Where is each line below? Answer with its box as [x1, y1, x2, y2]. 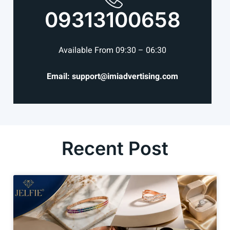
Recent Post [62, 137, 168, 160]
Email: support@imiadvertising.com [47, 70, 178, 83]
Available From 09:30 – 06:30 [59, 44, 166, 56]
